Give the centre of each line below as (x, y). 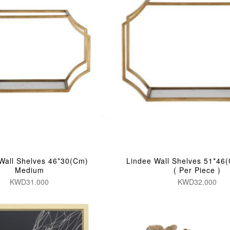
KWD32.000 (197, 181)
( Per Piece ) (197, 170)
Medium (29, 170)
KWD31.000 (30, 181)
